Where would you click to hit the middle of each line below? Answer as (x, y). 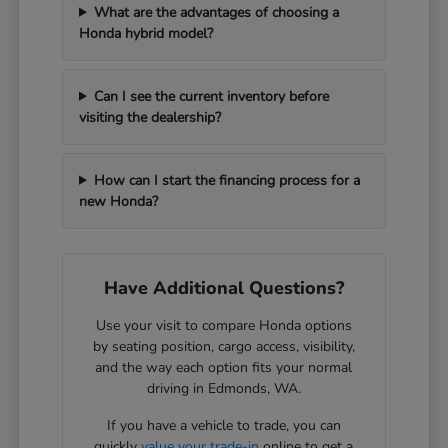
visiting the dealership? (150, 117)
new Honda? (119, 201)
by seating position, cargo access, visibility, (223, 346)
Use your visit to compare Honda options (223, 325)
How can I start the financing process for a (226, 180)
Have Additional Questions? (223, 287)
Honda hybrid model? (146, 33)
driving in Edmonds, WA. (223, 388)
